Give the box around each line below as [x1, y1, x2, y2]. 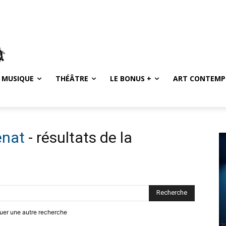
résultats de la [36, 128, 132, 146]
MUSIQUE [2, 73, 34, 83]
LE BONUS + [110, 73, 151, 83]
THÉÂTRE [55, 73, 88, 83]
